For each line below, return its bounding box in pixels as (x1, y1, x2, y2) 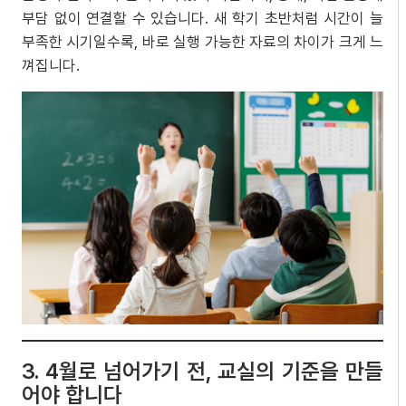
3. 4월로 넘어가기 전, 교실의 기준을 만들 (22, 357, 383, 384)
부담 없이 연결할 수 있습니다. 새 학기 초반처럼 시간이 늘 (22, 8, 383, 27)
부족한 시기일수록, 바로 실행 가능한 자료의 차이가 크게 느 (22, 32, 383, 51)
